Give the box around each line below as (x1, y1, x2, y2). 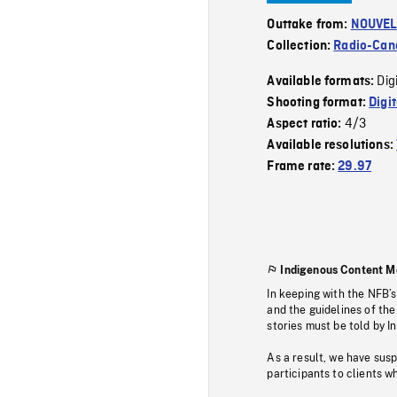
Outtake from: (267, 17, 351, 32)
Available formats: (267, 74, 378, 89)
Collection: (267, 38, 334, 53)
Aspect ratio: (267, 116, 345, 131)
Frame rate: (267, 159, 339, 174)
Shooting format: (267, 95, 370, 110)
